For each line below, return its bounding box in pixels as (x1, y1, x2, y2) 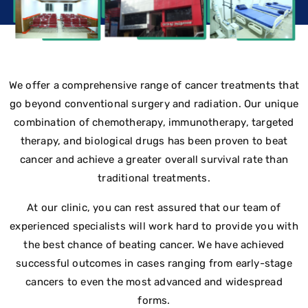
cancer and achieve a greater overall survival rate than (19, 153, 288, 166)
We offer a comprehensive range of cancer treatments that (8, 78, 300, 91)
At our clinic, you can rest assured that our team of (27, 201, 281, 214)
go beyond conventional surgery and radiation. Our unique (9, 97, 299, 110)
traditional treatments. (98, 171, 210, 184)
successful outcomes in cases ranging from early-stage (16, 256, 292, 269)
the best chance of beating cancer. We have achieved (23, 238, 285, 251)
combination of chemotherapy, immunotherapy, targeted (14, 115, 294, 129)
